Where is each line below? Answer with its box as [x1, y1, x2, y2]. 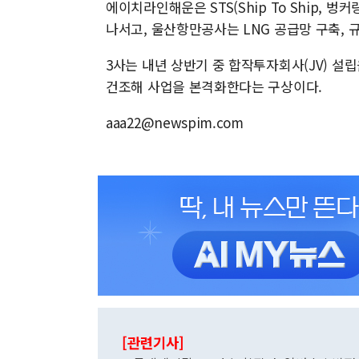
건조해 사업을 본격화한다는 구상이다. [106, 76, 326, 96]
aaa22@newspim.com [106, 112, 244, 132]
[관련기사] [122, 333, 184, 353]
